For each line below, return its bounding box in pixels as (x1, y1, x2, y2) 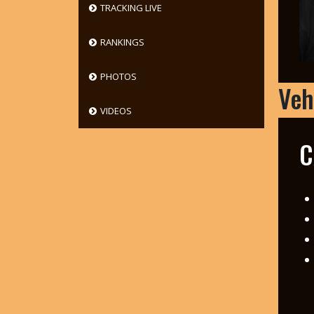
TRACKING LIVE (100, 1, 162, 14)
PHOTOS (100, 70, 137, 83)
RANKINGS (100, 36, 144, 48)
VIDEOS (100, 104, 132, 117)
